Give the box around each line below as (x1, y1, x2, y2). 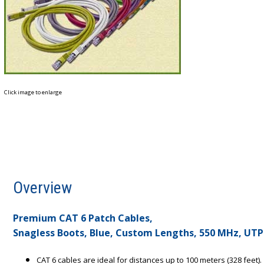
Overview (13, 177, 72, 197)
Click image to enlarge (4, 88, 62, 96)
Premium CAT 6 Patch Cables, (13, 211, 155, 225)
